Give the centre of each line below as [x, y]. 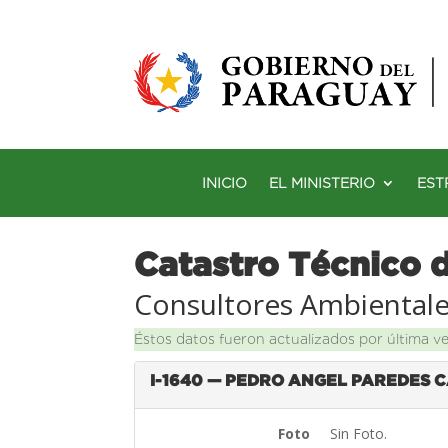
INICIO [224, 182]
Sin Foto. [361, 433]
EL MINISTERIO [322, 182]
